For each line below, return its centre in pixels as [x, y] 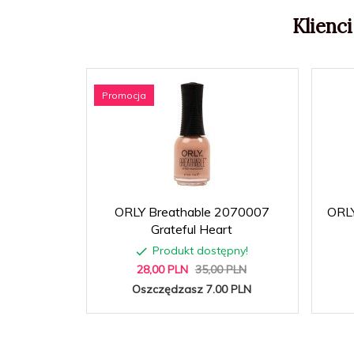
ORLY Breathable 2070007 [192, 211]
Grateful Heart [192, 229]
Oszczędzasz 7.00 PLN [192, 289]
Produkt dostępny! [200, 250]
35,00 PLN [221, 269]
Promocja [124, 95]
